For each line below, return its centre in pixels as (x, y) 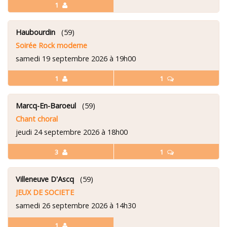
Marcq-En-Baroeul (46, 105)
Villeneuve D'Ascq (45, 179)
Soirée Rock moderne (51, 45)
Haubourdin (35, 32)
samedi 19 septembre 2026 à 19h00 (76, 58)
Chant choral (37, 119)
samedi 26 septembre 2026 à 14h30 (76, 205)
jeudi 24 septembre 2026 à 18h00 (72, 132)
